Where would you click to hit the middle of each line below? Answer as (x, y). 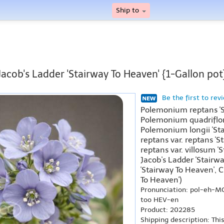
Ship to (128, 10)
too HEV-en (159, 200)
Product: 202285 (168, 210)
